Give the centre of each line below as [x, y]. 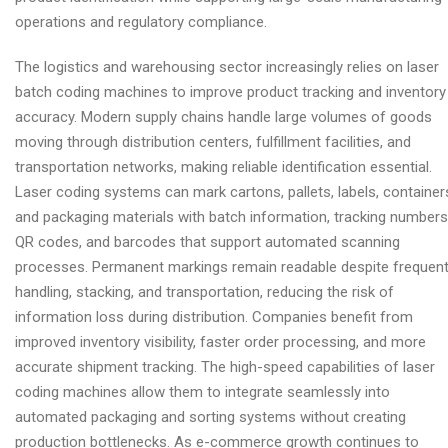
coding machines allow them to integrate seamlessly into [202, 392]
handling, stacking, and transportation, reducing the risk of [204, 292]
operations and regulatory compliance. [141, 22]
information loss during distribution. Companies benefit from [214, 317]
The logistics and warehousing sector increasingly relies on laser [227, 67]
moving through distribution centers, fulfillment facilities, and [213, 142]
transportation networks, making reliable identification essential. [223, 167]
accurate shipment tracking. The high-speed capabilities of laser [225, 367]
